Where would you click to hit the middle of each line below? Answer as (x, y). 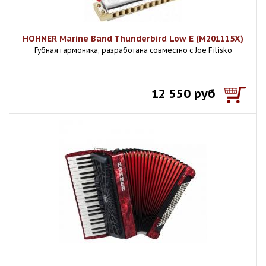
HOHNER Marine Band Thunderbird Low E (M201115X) (133, 39)
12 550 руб (183, 94)
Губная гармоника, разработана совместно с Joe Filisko (133, 50)
